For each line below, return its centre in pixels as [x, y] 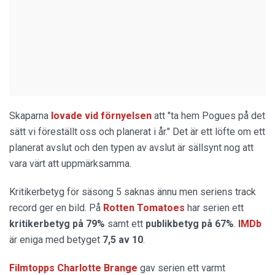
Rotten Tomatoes [144, 207]
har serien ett [215, 207]
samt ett [125, 223]
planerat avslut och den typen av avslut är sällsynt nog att [131, 147]
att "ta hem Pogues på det [210, 115]
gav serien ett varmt [183, 268]
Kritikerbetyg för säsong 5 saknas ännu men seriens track [133, 192]
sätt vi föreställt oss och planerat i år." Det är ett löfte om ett [137, 131]
